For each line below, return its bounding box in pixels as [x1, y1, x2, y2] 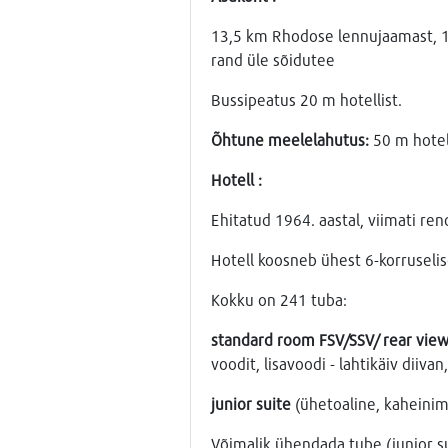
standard [210, 329, 273, 349]
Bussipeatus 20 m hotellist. [210, 89, 402, 109]
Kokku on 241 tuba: [210, 289, 347, 309]
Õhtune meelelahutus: [210, 129, 369, 149]
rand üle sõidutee [210, 49, 335, 69]
